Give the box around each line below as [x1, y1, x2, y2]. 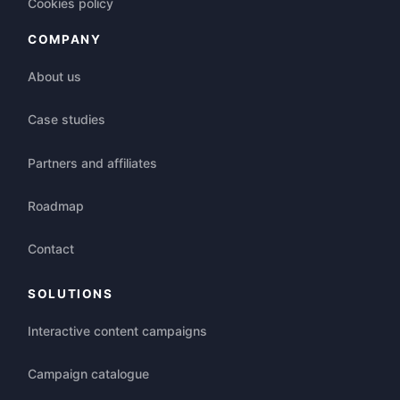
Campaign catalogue [28, 365, 149, 381]
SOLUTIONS [28, 286, 113, 301]
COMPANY [28, 31, 102, 46]
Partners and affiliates [28, 154, 157, 171]
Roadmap [28, 197, 84, 213]
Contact [28, 241, 74, 257]
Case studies [28, 112, 105, 128]
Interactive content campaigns [28, 322, 207, 338]
